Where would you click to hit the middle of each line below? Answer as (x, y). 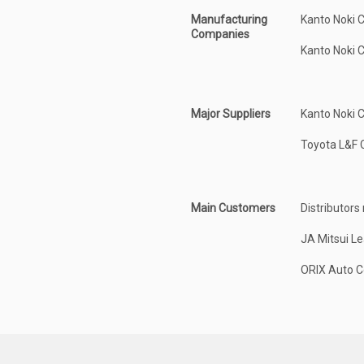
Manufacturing (229, 19)
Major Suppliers (230, 113)
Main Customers (233, 208)
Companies (220, 34)
